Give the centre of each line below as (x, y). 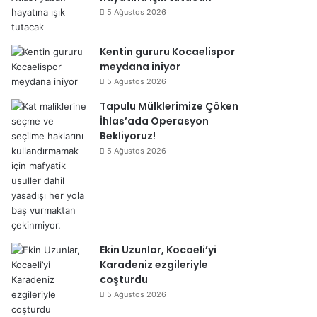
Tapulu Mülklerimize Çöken (169, 106)
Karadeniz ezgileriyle (154, 265)
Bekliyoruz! (128, 136)
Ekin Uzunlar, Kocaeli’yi (158, 250)
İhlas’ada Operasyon (154, 121)
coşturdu (124, 279)
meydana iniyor (140, 67)
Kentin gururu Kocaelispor (167, 52)
